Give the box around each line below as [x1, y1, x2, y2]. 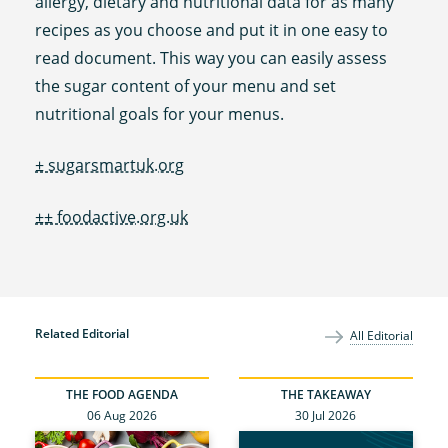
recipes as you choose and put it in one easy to [35, 18, 389, 41]
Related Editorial [35, 324, 130, 342]
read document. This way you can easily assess [35, 46, 388, 69]
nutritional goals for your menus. [35, 102, 285, 125]
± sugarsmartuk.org [35, 154, 185, 177]
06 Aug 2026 [87, 406, 158, 424]
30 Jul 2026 [295, 406, 357, 424]
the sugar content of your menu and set [35, 74, 337, 97]
